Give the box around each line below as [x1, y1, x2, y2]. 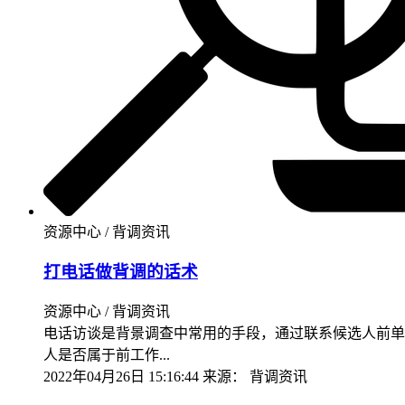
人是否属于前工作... [43, 347, 170, 363]
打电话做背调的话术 [43, 262, 198, 282]
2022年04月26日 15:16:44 [43, 369, 199, 385]
